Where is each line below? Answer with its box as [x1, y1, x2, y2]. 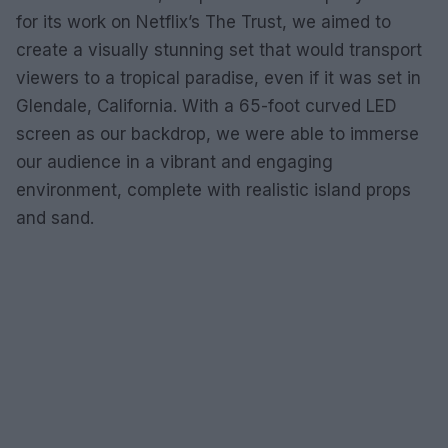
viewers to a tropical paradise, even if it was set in [16, 68, 421, 88]
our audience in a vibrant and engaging [16, 152, 333, 172]
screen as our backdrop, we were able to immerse [16, 124, 419, 144]
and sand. [16, 208, 94, 228]
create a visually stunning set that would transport [16, 40, 422, 60]
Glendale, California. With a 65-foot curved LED [16, 96, 397, 116]
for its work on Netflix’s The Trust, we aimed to [16, 12, 391, 32]
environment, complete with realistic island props [16, 180, 411, 200]
